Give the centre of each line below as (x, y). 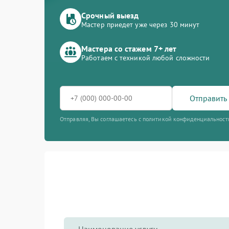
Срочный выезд (110, 15)
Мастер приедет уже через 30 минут (141, 25)
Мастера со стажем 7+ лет (129, 49)
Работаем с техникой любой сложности (146, 58)
